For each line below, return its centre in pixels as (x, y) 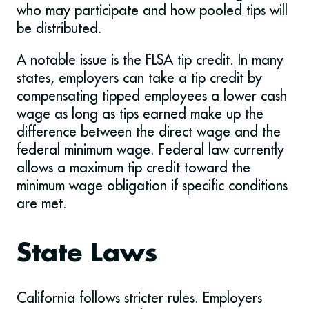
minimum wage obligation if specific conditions (152, 186)
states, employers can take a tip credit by (139, 78)
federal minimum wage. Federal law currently (150, 150)
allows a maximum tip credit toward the (133, 168)
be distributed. (59, 28)
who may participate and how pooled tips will (152, 10)
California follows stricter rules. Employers (139, 298)
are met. (42, 203)
